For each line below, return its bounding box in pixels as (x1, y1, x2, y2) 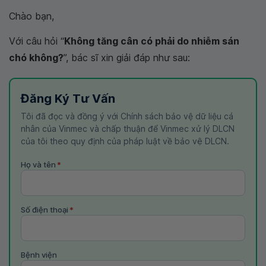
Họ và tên (21, 160, 56, 169)
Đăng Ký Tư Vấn (21, 91, 115, 106)
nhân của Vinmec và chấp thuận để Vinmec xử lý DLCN (21, 123, 235, 134)
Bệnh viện (21, 250, 57, 259)
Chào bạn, (9, 10, 54, 22)
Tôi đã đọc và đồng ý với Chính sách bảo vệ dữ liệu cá (21, 111, 233, 121)
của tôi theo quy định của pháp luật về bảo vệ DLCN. (21, 136, 229, 146)
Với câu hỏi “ (9, 35, 64, 47)
